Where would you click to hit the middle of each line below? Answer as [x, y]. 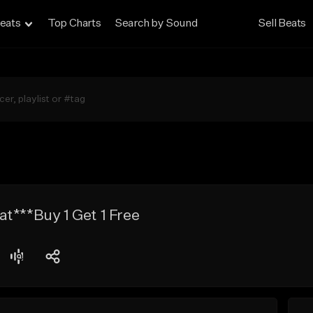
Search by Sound [156, 24]
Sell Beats [282, 24]
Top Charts [74, 24]
